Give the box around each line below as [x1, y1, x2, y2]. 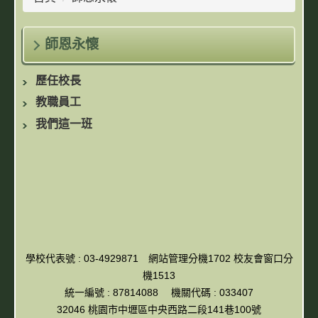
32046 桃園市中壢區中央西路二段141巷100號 [57, 303, 261, 315]
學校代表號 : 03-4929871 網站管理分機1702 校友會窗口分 [25, 252, 293, 264]
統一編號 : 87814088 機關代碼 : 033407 [65, 286, 253, 298]
